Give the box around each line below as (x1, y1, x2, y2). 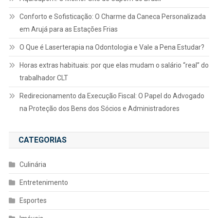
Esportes (19, 196, 47, 204)
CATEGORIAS (18, 135, 67, 145)
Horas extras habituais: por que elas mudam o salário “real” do (19, 61, 209, 69)
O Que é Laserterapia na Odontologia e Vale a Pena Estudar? (19, 43, 204, 51)
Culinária (19, 160, 46, 168)
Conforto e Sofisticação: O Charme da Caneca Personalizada (19, 12, 206, 20)
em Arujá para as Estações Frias (19, 25, 118, 33)
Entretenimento (19, 178, 68, 186)
